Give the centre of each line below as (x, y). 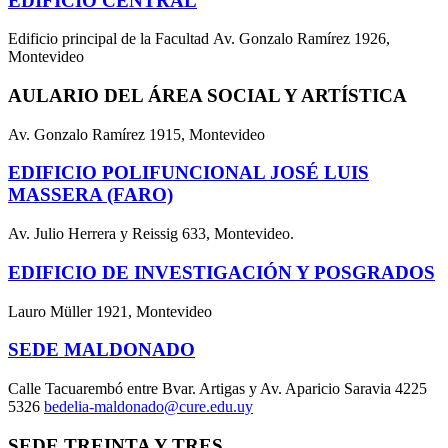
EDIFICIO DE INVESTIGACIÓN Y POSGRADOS (221, 272)
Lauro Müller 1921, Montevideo (110, 311)
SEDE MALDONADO (101, 350)
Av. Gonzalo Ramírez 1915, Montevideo (136, 134)
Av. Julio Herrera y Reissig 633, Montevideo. (151, 234)
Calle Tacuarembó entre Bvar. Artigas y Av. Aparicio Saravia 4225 (217, 388)
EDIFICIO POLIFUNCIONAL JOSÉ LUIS (188, 173)
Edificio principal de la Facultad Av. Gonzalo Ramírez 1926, (199, 39)
